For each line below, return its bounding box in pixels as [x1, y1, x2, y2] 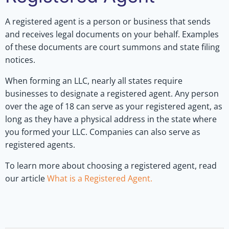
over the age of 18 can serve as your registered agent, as [5, 100, 222, 112]
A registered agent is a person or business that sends [5, 15, 211, 27]
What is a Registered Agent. [47, 172, 152, 184]
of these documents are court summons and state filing [5, 41, 220, 53]
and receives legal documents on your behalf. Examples [5, 28, 219, 40]
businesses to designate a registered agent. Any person [5, 87, 219, 99]
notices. [5, 54, 35, 65]
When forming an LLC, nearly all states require [5, 75, 182, 86]
